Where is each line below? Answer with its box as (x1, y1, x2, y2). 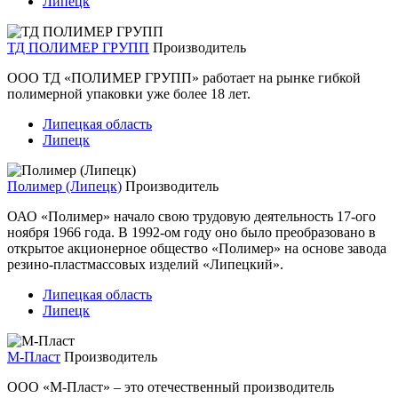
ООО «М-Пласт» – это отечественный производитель (7, 378, 334, 394)
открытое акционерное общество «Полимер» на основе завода (7, 240, 386, 256)
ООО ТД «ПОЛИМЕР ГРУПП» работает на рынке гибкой (7, 69, 361, 85)
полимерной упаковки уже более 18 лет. (7, 85, 251, 101)
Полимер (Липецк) (7, 178, 122, 194)
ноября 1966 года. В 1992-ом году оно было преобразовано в (7, 224, 376, 240)
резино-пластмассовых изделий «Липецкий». (7, 256, 283, 272)
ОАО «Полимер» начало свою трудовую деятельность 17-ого (7, 208, 376, 224)
